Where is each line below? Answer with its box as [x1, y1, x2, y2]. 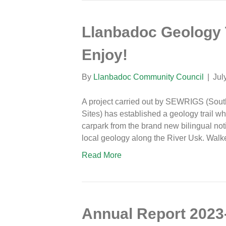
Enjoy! [82, 46, 128, 63]
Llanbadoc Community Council [93, 72, 204, 81]
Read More [82, 150, 122, 159]
